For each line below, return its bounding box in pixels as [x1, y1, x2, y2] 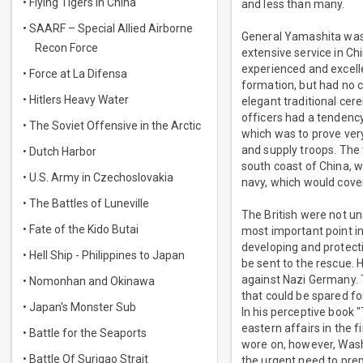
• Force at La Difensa [23, 67, 127, 80]
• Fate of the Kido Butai [23, 223, 139, 236]
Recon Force [35, 41, 98, 54]
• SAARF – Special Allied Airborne [23, 22, 193, 35]
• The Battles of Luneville [23, 197, 149, 210]
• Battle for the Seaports [23, 327, 147, 340]
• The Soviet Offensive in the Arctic [23, 119, 201, 132]
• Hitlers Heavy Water [23, 93, 129, 106]
